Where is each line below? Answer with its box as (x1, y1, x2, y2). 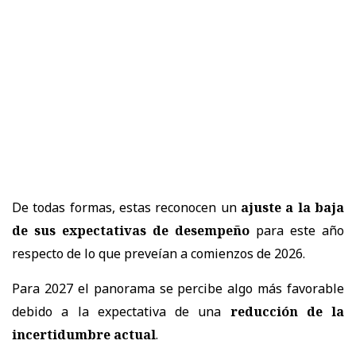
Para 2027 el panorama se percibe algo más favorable (12, 279, 344, 297)
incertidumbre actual (12, 325, 156, 343)
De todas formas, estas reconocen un (12, 198, 241, 216)
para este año (250, 221, 344, 239)
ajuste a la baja (241, 198, 344, 216)
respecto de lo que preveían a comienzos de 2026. (12, 244, 305, 262)
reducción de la (230, 302, 344, 320)
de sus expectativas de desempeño (12, 221, 250, 239)
